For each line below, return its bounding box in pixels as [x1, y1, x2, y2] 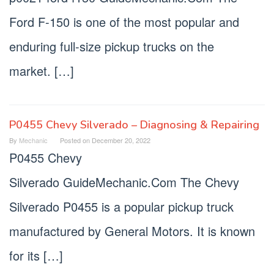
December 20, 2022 [92, 135, 150, 146]
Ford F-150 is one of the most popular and [9, 13, 239, 31]
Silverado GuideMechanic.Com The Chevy [9, 173, 239, 191]
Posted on [60, 135, 92, 146]
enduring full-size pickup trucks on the [9, 37, 214, 56]
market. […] [9, 62, 74, 80]
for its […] [9, 246, 63, 265]
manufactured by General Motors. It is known [9, 222, 255, 240]
